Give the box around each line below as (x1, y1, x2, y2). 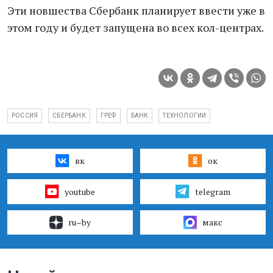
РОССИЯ (12, 112, 38, 119)
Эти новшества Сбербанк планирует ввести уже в (7, 3, 265, 18)
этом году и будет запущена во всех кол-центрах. (7, 20, 264, 35)
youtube (64, 185, 95, 197)
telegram (194, 185, 230, 197)
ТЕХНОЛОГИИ (163, 112, 207, 119)
